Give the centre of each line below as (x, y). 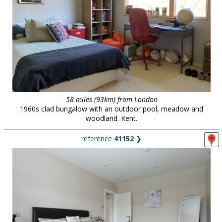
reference (98, 139)
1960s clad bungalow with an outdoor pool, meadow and (111, 109)
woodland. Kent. (111, 118)
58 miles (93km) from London (111, 99)
